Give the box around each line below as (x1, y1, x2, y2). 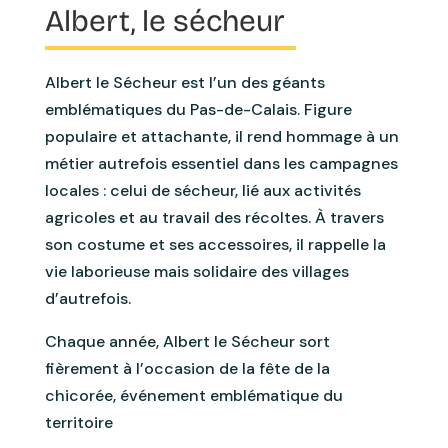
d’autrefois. (44, 288, 131, 310)
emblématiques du (44, 99, 190, 121)
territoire (44, 412, 113, 434)
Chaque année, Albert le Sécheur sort (44, 331, 330, 353)
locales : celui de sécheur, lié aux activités (44, 180, 361, 202)
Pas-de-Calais (189, 99, 297, 121)
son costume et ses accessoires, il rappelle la (44, 234, 386, 256)
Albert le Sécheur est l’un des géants (44, 72, 325, 94)
